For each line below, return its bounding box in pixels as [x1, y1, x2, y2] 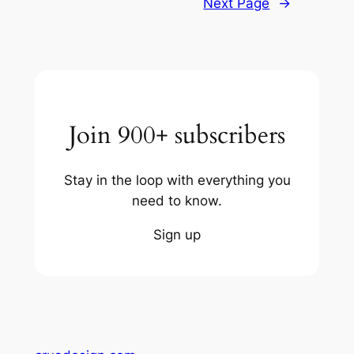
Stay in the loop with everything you [63, 172, 291, 189]
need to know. [132, 193, 222, 209]
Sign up [153, 227, 201, 243]
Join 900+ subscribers [69, 118, 285, 152]
